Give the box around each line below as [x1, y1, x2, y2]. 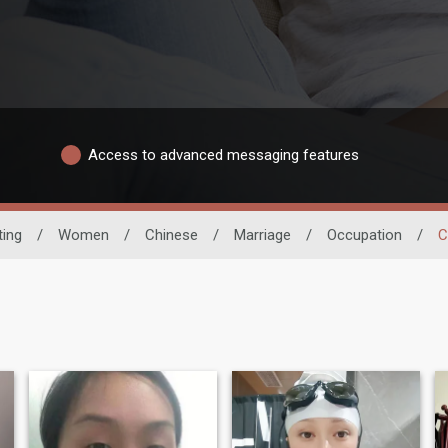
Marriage [234, 225, 291, 244]
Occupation [327, 225, 402, 244]
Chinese [145, 225, 198, 244]
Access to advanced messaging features [88, 146, 359, 165]
